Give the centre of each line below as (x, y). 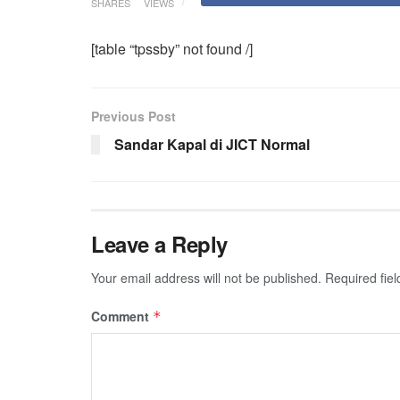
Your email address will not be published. (206, 277)
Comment (122, 316)
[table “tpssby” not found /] (172, 48)
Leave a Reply (159, 243)
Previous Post (133, 116)
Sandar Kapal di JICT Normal (212, 144)
